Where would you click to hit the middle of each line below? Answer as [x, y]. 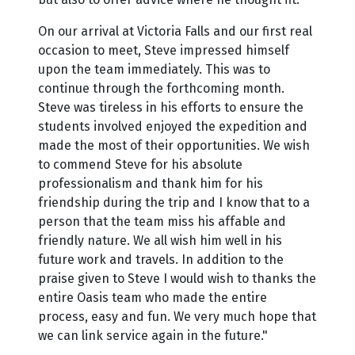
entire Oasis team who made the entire [153, 297]
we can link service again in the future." [153, 335]
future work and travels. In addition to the [161, 259]
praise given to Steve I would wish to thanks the [177, 278]
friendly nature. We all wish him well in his [160, 240]
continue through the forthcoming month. [161, 88]
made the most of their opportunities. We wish [174, 145]
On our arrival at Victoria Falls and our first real [175, 31]
